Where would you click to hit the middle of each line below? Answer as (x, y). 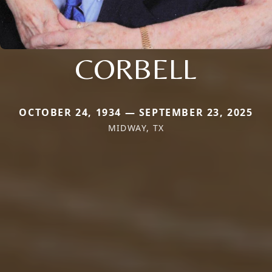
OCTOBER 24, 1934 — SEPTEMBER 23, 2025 (136, 112)
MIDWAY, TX (136, 127)
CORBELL (136, 68)
